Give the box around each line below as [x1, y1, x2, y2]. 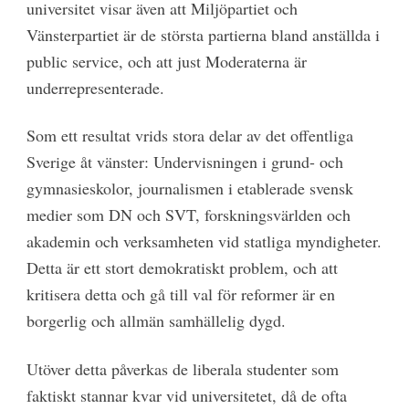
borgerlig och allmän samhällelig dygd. [26, 309, 291, 332]
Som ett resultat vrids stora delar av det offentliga [26, 124, 353, 147]
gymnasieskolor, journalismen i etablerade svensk [26, 177, 353, 200]
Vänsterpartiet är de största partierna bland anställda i [26, 24, 380, 46]
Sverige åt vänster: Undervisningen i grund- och [26, 151, 343, 173]
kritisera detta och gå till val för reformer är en [26, 283, 335, 306]
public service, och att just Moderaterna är [26, 50, 307, 72]
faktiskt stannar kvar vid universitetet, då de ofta [26, 383, 347, 406]
